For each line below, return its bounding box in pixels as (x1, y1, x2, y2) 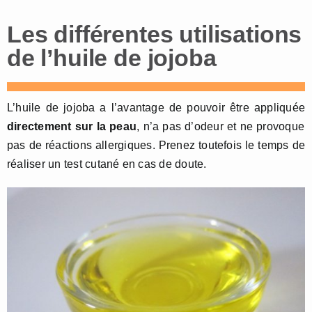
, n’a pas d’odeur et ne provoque (136, 120, 305, 133)
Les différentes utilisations (7, 21, 302, 48)
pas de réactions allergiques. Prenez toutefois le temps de (7, 139, 305, 152)
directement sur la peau (7, 120, 137, 133)
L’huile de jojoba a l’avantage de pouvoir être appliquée (7, 102, 305, 114)
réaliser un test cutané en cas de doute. (7, 158, 207, 171)
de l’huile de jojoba (7, 45, 217, 72)
